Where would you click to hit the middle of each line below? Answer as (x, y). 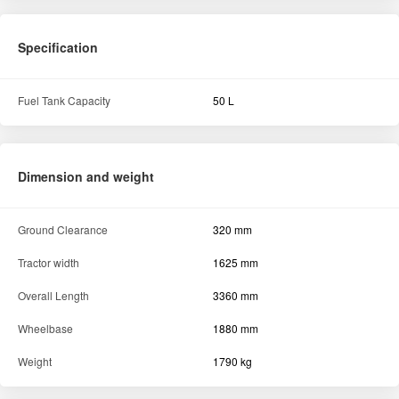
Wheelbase (45, 328)
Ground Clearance (63, 229)
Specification (58, 47)
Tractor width (49, 262)
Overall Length (53, 295)
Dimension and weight (86, 176)
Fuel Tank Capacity (64, 100)
